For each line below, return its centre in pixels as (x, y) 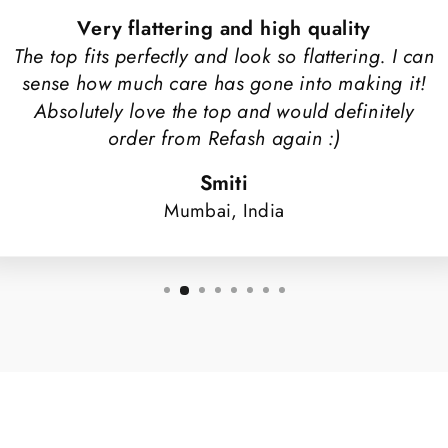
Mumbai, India (224, 210)
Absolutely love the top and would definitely (224, 111)
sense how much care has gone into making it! (224, 84)
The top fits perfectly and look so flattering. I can (224, 56)
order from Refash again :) (224, 139)
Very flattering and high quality (224, 29)
